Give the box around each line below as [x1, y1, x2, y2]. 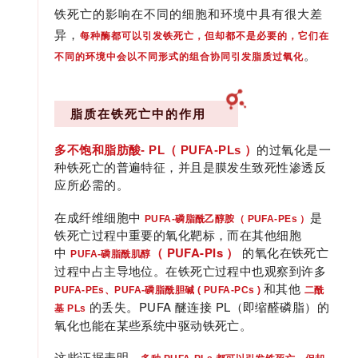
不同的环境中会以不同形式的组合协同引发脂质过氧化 [54, 50, 304, 62]
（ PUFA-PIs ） [150, 243, 239, 261]
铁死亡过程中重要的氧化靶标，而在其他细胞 [54, 225, 302, 243]
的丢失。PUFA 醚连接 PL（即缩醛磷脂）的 [86, 297, 330, 315]
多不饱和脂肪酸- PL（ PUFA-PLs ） [54, 142, 257, 157]
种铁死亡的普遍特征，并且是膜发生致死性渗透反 [54, 160, 326, 174]
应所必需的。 [54, 177, 129, 192]
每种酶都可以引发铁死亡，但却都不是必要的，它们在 [80, 30, 330, 42]
